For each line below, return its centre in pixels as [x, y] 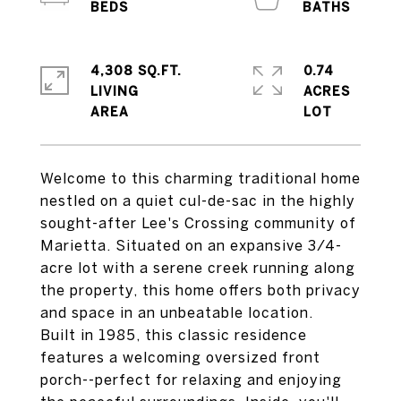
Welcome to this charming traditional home [200, 178]
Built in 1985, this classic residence [174, 335]
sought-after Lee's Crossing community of [198, 223]
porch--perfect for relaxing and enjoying [191, 380]
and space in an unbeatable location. [177, 312]
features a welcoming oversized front [180, 357]
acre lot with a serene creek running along [198, 268]
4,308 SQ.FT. [136, 71]
